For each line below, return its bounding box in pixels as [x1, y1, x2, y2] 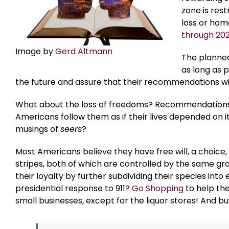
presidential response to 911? [15, 182, 132, 195]
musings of [15, 123, 60, 135]
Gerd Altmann [55, 45, 112, 58]
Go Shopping [132, 182, 184, 195]
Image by [15, 45, 55, 58]
